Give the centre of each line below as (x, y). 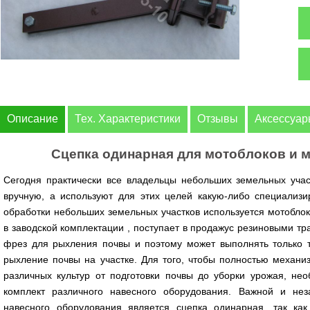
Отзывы (218, 119)
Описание (33, 119)
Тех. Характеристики (128, 119)
